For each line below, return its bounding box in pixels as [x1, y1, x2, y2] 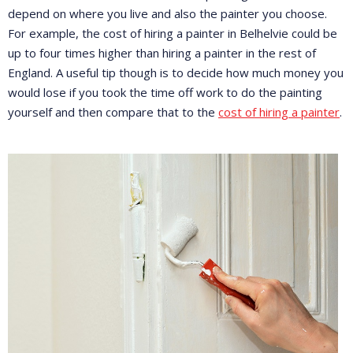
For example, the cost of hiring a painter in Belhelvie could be [8, 24, 337, 41]
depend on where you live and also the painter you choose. [8, 5, 327, 21]
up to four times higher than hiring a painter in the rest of [8, 44, 316, 61]
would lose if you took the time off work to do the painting [8, 84, 322, 100]
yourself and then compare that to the [8, 103, 218, 120]
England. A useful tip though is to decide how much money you [8, 64, 344, 80]
